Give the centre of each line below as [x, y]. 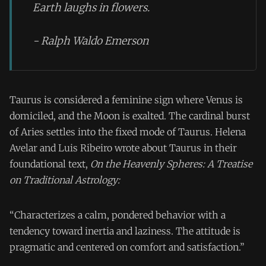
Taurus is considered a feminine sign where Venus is [126, 99]
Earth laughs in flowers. [91, 8]
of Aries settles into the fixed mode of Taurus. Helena [128, 132]
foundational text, [50, 164]
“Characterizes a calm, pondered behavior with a [118, 215]
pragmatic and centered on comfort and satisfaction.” [127, 247]
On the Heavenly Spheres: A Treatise [171, 164]
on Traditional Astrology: [65, 180]
